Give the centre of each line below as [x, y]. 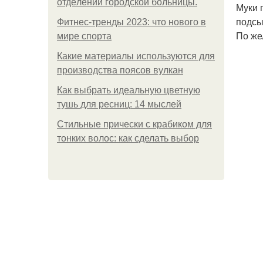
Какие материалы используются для [136, 56]
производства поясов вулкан [120, 70]
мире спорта [84, 36]
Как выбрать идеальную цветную [129, 90]
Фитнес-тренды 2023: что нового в [131, 22]
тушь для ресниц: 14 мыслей [119, 104]
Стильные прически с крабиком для [134, 124]
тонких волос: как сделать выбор [128, 138]
